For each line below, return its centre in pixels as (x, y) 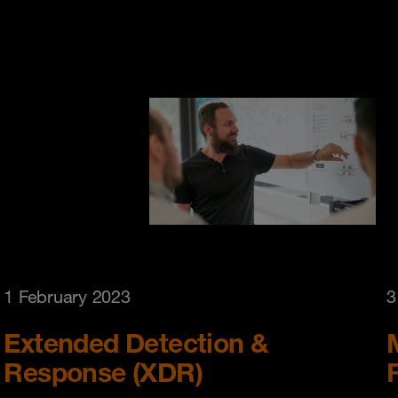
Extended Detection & (136, 343)
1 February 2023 (67, 297)
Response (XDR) (103, 372)
